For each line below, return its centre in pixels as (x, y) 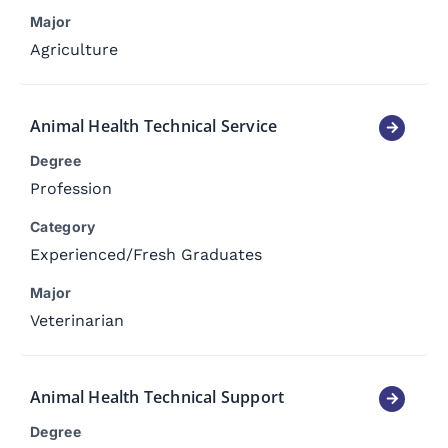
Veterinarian (77, 320)
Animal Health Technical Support (157, 396)
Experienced (78, 254)
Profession (71, 188)
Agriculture (74, 49)
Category (63, 226)
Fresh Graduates (197, 254)
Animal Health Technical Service (154, 125)
